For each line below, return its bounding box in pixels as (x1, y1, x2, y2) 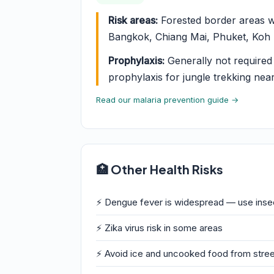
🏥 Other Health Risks (96, 161, 223, 177)
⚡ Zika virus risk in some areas (96, 222, 223, 234)
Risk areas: (108, 14, 158, 26)
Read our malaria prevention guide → (96, 95, 239, 105)
